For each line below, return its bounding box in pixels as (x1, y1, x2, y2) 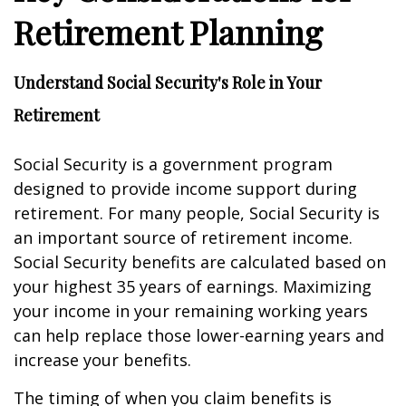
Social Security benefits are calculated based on (14, 251, 386, 273)
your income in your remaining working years (14, 300, 368, 322)
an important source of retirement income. (14, 227, 353, 248)
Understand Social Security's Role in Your (14, 72, 322, 93)
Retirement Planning (14, 10, 323, 53)
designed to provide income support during (14, 178, 357, 199)
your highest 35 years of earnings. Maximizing (14, 275, 372, 297)
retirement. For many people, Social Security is (14, 202, 380, 224)
